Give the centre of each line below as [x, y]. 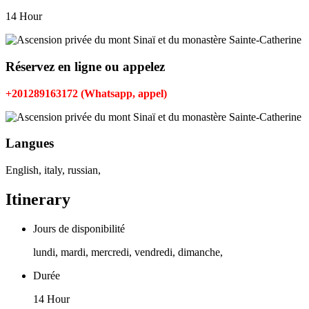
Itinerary [38, 199]
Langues [30, 143]
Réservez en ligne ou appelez [85, 66]
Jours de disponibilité [79, 228]
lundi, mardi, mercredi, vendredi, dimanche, [128, 252]
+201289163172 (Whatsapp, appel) [86, 93]
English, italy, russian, [53, 170]
